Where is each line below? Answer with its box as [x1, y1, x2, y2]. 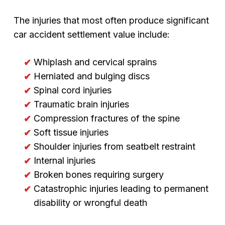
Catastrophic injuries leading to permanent [33, 183, 208, 194]
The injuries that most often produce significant [13, 15, 209, 26]
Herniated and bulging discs [33, 71, 150, 81]
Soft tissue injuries [33, 127, 108, 138]
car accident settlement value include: [13, 29, 170, 40]
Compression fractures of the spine [33, 113, 180, 124]
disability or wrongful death [33, 197, 147, 208]
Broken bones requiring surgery [33, 169, 164, 180]
